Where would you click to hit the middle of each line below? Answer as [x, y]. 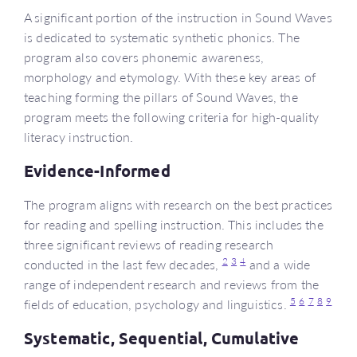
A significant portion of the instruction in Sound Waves [178, 17]
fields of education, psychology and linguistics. [157, 304]
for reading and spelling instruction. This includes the [174, 224]
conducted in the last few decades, [123, 264]
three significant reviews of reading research [149, 244]
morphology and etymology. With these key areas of [170, 76]
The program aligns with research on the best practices [178, 204]
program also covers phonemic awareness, [144, 57]
